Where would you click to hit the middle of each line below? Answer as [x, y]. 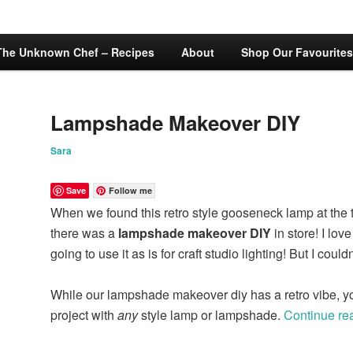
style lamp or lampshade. [211, 315]
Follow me [130, 191]
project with [84, 315]
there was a [84, 233]
